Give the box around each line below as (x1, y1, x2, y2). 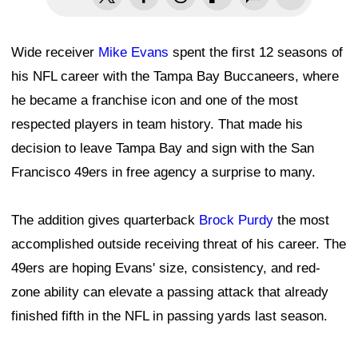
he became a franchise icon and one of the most (11, 92, 298, 108)
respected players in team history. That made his (11, 116, 303, 132)
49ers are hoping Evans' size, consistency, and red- (11, 260, 320, 276)
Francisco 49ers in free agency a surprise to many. (11, 164, 316, 180)
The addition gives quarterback (11, 212, 199, 228)
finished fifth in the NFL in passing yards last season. (11, 308, 328, 324)
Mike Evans (98, 44, 169, 60)
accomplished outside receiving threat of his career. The (11, 236, 346, 252)
